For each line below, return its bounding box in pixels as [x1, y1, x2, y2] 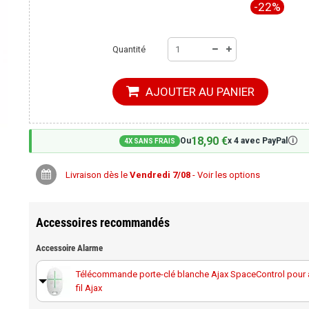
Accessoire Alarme [35, 243, 103, 253]
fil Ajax [75, 283, 102, 293]
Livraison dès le [65, 170, 130, 180]
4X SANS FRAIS [123, 137, 175, 145]
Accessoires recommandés [35, 215, 170, 230]
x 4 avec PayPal [227, 136, 288, 146]
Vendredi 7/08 [129, 170, 190, 180]
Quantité [112, 44, 146, 54]
